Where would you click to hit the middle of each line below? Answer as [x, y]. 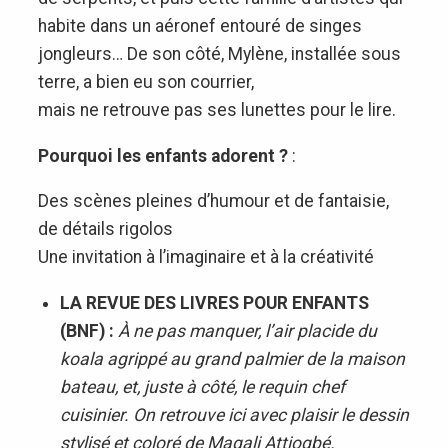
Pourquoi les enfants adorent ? [162, 155]
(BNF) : [88, 330]
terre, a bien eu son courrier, [145, 82]
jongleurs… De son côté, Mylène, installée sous [219, 54]
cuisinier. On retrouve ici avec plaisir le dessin [234, 414]
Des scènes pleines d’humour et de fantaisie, [215, 201]
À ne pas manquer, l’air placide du [247, 330]
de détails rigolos [105, 229]
